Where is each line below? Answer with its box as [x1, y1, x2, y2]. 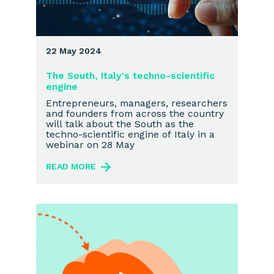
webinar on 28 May [46, 138, 135, 150]
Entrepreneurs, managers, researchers [46, 97, 228, 109]
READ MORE [46, 161, 96, 171]
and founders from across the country [46, 107, 224, 119]
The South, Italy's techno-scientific [46, 70, 215, 82]
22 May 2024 [46, 46, 102, 56]
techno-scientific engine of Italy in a [46, 128, 215, 140]
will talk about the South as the [46, 117, 194, 130]
